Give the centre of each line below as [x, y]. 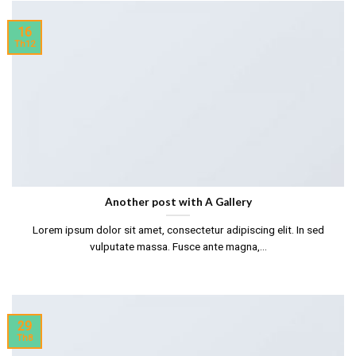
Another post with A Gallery [178, 201]
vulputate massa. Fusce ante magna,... [178, 246]
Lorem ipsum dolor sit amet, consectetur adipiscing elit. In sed [178, 229]
